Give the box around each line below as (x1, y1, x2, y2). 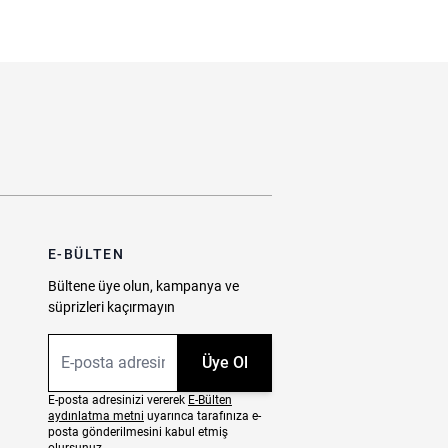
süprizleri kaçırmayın (47, 299, 175, 316)
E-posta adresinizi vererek (47, 393, 188, 408)
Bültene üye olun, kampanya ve (47, 278, 239, 295)
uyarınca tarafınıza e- (143, 409, 261, 424)
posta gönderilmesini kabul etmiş (47, 425, 228, 440)
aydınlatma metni (47, 409, 144, 424)
